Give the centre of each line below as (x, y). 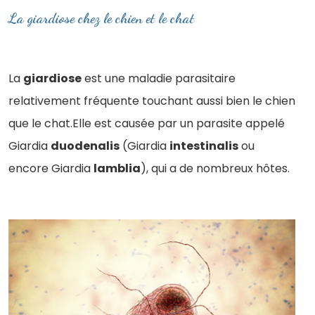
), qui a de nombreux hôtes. (215, 168)
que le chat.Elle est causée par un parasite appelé (147, 123)
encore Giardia (51, 168)
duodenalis (85, 146)
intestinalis (204, 146)
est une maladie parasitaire (159, 78)
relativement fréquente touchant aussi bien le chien (152, 101)
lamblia (117, 168)
